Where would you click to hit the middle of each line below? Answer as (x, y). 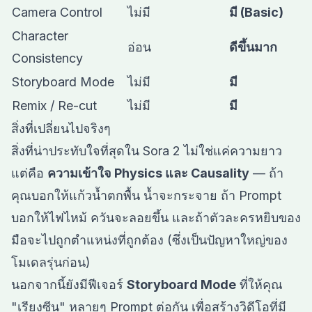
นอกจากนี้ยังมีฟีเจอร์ (69, 284)
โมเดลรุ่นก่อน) (51, 262)
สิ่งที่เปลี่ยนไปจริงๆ (61, 128)
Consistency (47, 58)
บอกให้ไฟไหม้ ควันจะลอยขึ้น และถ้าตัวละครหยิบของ (156, 218)
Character (40, 36)
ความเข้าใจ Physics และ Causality (148, 173)
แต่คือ (29, 173)
